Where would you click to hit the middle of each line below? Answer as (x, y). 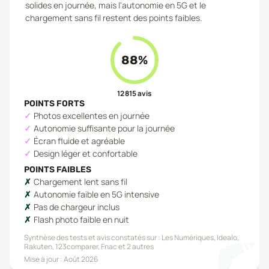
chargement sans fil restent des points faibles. (114, 18)
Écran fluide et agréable (79, 141)
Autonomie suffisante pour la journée (104, 128)
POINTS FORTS (54, 104)
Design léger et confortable (86, 153)
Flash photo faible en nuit (81, 219)
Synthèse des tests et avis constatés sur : (92, 237)
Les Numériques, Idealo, (200, 237)
